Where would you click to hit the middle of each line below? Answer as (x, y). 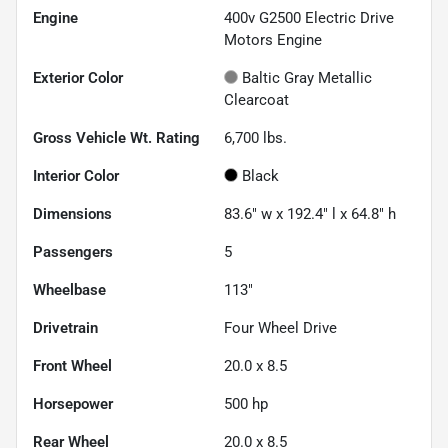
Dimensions (72, 213)
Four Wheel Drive (280, 327)
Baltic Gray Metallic (307, 77)
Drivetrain (65, 327)
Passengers (73, 251)
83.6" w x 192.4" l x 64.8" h (310, 213)
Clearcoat (256, 99)
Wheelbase (69, 289)
